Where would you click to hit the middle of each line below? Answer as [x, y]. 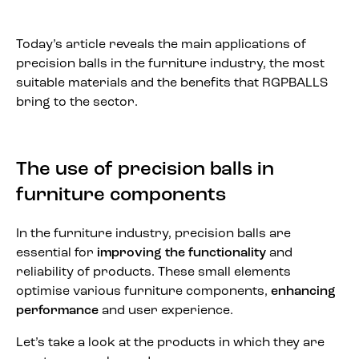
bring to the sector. [77, 103]
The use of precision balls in [145, 170]
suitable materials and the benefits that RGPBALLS [172, 84]
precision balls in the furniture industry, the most [170, 65]
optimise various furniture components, [143, 291]
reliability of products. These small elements [153, 272]
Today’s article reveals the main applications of [161, 45]
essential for [56, 253]
